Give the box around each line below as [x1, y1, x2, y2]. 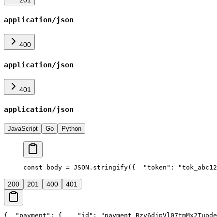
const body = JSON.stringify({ [23, 164, 136, 171]
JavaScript [8, 125, 38, 132]
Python [62, 125, 81, 132]
